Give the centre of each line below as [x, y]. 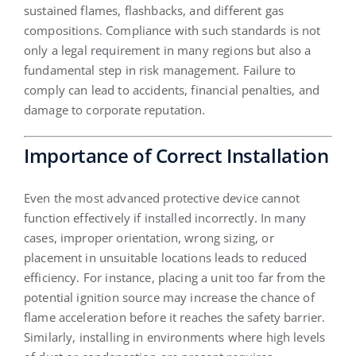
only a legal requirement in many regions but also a [167, 50]
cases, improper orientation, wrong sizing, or [149, 237]
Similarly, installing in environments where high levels [174, 337]
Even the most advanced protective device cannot [162, 197]
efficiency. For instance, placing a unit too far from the [174, 277]
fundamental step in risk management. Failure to [160, 70]
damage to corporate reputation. [114, 109]
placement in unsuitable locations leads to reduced [165, 257]
